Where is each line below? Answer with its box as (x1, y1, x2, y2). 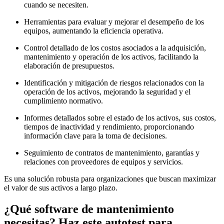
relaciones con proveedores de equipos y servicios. (24, 157, 183, 166)
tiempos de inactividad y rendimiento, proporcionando (24, 122, 194, 131)
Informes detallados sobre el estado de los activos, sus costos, (24, 113, 216, 122)
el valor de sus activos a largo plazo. (4, 183, 117, 192)
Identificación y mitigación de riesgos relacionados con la (24, 78, 204, 87)
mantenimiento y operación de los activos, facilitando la (24, 52, 198, 61)
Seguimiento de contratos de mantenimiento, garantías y (24, 148, 199, 157)
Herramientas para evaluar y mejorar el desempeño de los (24, 17, 204, 26)
